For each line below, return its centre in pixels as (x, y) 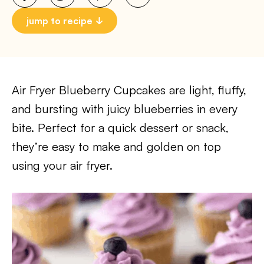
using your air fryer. (62, 165)
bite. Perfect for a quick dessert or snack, (120, 128)
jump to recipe (60, 21)
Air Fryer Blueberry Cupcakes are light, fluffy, (129, 90)
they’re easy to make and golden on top (116, 146)
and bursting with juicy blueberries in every (125, 109)
